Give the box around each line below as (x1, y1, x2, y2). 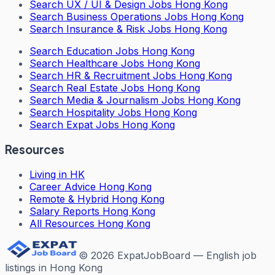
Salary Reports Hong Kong (29, 204, 155, 217)
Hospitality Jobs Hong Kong (66, 106, 197, 119)
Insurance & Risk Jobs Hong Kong (66, 23, 227, 36)
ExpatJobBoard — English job (114, 249, 257, 261)
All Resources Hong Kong (29, 217, 150, 230)
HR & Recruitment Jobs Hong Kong (66, 69, 232, 82)
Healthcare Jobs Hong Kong (66, 57, 200, 70)
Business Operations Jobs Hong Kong (66, 10, 244, 23)
